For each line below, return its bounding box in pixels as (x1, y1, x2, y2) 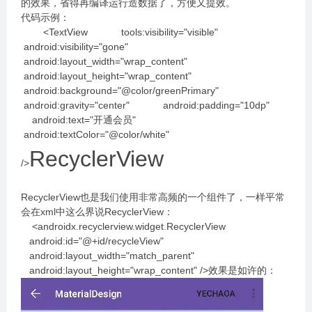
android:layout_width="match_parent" (21, 250, 205, 261)
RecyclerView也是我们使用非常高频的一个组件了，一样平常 (21, 192, 285, 203)
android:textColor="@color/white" (21, 129, 169, 140)
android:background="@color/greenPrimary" (21, 85, 247, 96)
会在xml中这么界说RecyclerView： (21, 206, 173, 217)
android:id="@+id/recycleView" (21, 235, 175, 247)
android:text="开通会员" (21, 114, 164, 125)
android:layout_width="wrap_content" (21, 56, 215, 67)
